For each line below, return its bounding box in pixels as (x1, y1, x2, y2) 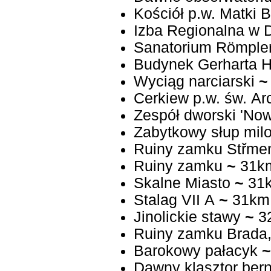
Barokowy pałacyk (133, 243, 258, 260)
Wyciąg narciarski (133, 73, 255, 90)
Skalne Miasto (133, 175, 230, 192)
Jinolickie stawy (133, 209, 241, 226)
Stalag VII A (133, 192, 215, 209)
